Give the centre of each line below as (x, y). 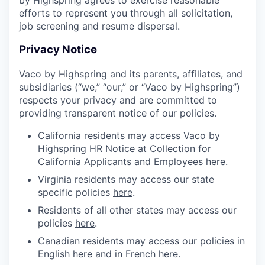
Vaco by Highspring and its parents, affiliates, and (131, 74)
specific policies (75, 193)
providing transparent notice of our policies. (118, 113)
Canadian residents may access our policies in (141, 241)
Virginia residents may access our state (126, 180)
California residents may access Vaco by (129, 136)
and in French (125, 254)
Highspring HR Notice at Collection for (125, 149)
